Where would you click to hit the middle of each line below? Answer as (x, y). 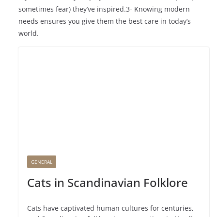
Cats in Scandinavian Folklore (108, 183)
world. (29, 33)
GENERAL (42, 162)
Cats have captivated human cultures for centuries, (111, 208)
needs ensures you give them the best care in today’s (105, 21)
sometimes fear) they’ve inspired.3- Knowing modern (104, 9)
